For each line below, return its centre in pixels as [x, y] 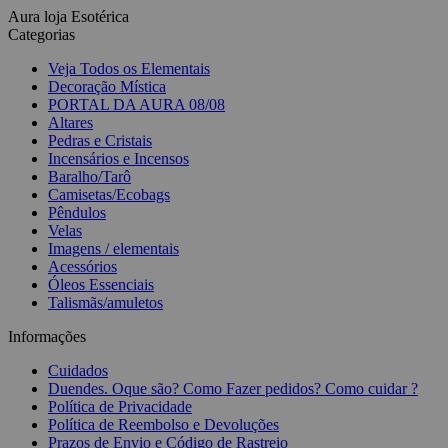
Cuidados [78, 371]
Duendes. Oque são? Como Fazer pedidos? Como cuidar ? [233, 389]
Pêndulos [77, 213]
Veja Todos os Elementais [129, 69]
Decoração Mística [107, 87]
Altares [70, 123]
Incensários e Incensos [118, 159]
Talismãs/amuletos [105, 303]
